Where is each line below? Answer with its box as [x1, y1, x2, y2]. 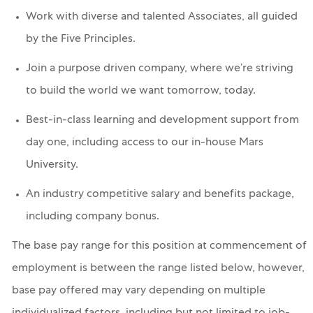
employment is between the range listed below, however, [11, 263, 305, 275]
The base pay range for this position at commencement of [11, 241, 307, 253]
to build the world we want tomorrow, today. [25, 86, 256, 98]
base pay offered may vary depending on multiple [11, 286, 265, 298]
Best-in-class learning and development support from [25, 115, 299, 127]
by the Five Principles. [25, 34, 136, 46]
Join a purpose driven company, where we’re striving [25, 64, 293, 75]
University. [25, 160, 78, 172]
